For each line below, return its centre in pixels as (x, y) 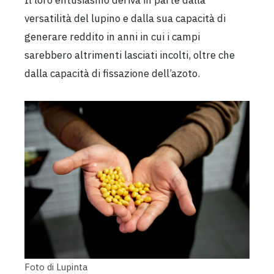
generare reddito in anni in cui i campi (112, 37)
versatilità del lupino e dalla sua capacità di (125, 19)
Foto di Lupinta (56, 267)
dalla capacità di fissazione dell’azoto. (112, 74)
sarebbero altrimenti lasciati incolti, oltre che (130, 55)
